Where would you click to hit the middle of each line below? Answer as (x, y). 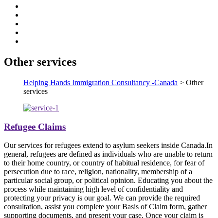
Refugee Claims (35, 127)
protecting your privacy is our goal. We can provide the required (102, 198)
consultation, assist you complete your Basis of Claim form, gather (105, 207)
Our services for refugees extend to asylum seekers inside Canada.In (108, 145)
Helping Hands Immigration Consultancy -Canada (100, 82)
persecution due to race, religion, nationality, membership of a (98, 172)
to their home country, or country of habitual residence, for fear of (104, 163)
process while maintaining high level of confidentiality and (93, 189)
